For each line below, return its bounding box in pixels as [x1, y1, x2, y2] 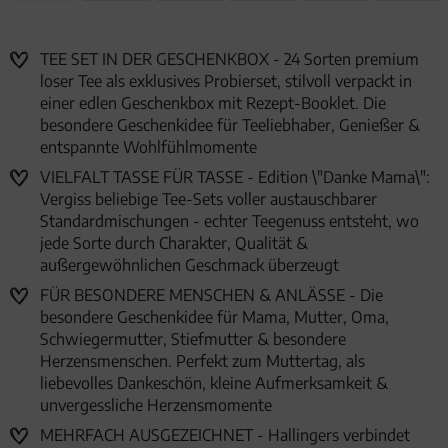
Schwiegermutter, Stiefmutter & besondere [40, 329, 346, 350]
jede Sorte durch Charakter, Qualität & [40, 233, 308, 254]
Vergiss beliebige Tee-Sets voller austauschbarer [40, 189, 377, 210]
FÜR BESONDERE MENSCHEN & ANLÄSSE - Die [40, 285, 383, 306]
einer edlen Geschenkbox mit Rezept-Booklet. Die [40, 93, 386, 114]
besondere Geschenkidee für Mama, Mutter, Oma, [40, 307, 389, 328]
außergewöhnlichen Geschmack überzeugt [40, 255, 339, 276]
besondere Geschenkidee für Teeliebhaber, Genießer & [40, 115, 420, 136]
